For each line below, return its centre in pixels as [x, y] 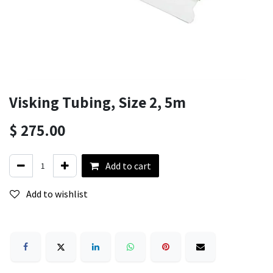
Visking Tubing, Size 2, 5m [97, 102]
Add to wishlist [57, 194]
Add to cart [127, 166]
